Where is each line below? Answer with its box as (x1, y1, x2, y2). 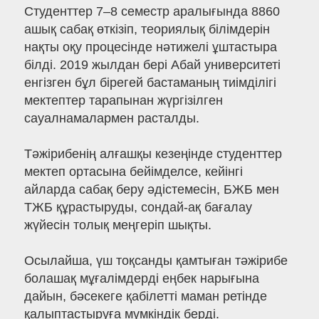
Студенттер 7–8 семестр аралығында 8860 (23, 4, 280, 19)
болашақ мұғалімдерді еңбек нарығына (23, 271, 259, 286)
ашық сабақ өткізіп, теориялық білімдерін (23, 22, 270, 37)
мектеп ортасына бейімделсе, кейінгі (23, 164, 243, 179)
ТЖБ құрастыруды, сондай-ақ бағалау (23, 200, 252, 215)
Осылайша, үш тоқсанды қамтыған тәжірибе (23, 253, 288, 268)
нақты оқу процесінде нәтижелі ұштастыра (23, 40, 277, 55)
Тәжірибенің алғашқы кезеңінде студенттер (23, 147, 282, 162)
